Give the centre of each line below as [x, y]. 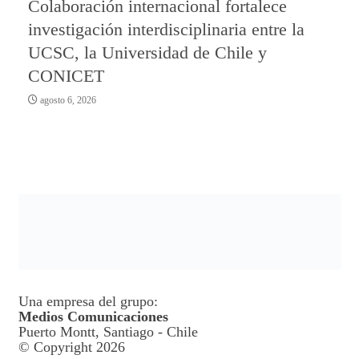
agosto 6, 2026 [67, 100]
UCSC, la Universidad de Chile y [147, 52]
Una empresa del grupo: [88, 302]
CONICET [66, 75]
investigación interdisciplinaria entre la [166, 29]
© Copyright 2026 [71, 347]
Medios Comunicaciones [93, 317]
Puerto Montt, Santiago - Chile [108, 332]
